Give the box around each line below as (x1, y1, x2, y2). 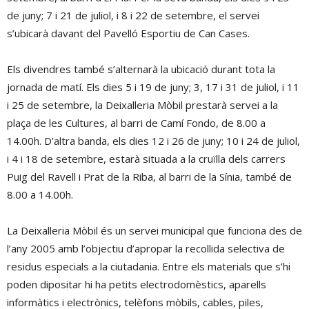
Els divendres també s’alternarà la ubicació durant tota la (7, 62, 275, 76)
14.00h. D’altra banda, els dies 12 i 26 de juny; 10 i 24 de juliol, (7, 134, 300, 148)
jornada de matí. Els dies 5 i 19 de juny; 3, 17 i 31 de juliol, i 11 (7, 80, 299, 94)
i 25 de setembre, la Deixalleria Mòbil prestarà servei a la (7, 98, 278, 112)
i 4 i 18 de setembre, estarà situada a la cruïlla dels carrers (7, 152, 286, 166)
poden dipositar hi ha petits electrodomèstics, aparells (7, 277, 266, 291)
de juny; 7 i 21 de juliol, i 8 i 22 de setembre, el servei (7, 8, 259, 22)
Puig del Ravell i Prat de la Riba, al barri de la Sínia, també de (7, 170, 292, 183)
